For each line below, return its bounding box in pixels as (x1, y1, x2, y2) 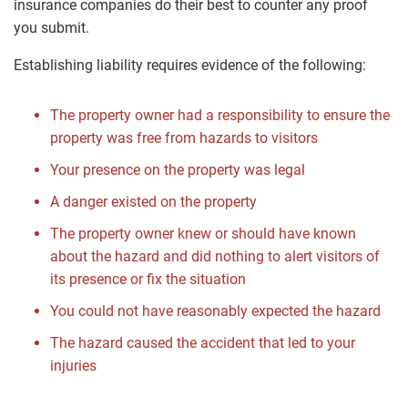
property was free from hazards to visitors (50, 129, 318, 148)
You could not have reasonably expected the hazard (50, 302, 381, 321)
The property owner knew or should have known (50, 225, 356, 243)
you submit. (14, 19, 89, 37)
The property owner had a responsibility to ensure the (50, 107, 390, 125)
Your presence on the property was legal (50, 161, 305, 179)
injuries (50, 357, 97, 375)
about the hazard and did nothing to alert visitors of (50, 248, 380, 266)
